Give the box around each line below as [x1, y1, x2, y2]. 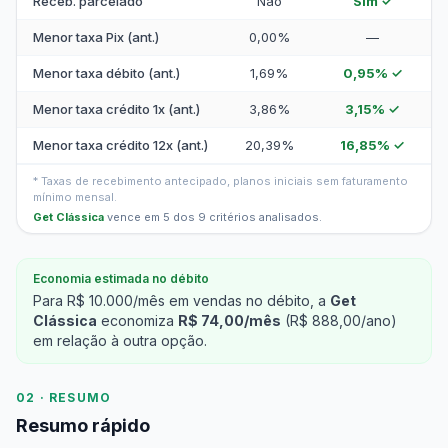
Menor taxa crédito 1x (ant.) [33, 101, 200, 117]
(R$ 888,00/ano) [281, 312, 397, 329]
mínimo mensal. [33, 190, 117, 204]
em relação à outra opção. [33, 332, 207, 349]
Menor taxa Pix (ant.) [33, 29, 159, 45]
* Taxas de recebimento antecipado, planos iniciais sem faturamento [33, 174, 408, 188]
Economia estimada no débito [33, 271, 209, 286]
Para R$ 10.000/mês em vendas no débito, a [33, 292, 330, 309]
